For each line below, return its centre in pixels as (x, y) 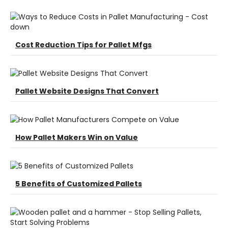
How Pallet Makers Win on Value (77, 138)
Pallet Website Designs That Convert (87, 91)
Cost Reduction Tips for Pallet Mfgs (83, 45)
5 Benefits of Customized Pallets (79, 184)
